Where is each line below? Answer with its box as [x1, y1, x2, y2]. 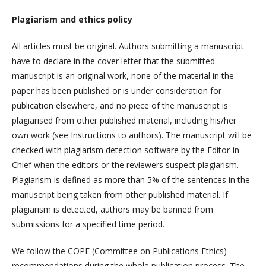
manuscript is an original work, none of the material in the [12, 70, 234, 82]
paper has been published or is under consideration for [12, 85, 221, 97]
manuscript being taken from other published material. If [12, 189, 228, 201]
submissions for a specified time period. [12, 218, 164, 230]
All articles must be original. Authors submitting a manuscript [12, 40, 244, 52]
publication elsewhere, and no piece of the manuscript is [12, 100, 228, 112]
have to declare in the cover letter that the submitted [12, 55, 215, 67]
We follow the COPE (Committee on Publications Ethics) [12, 245, 227, 257]
